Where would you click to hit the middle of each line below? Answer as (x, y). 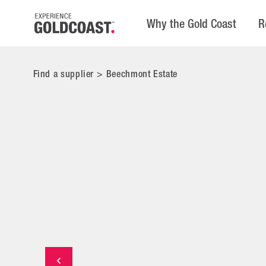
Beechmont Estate (142, 74)
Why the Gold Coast (192, 24)
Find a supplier (64, 74)
